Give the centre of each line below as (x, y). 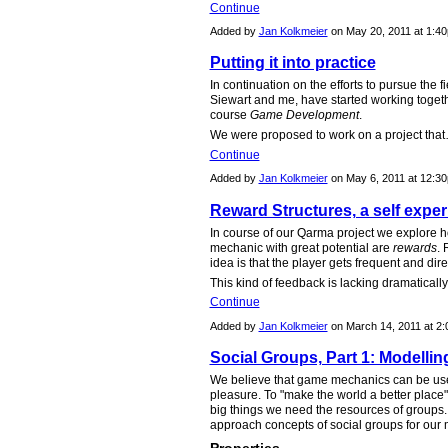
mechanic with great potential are (301, 247)
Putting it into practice (292, 63)
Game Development (304, 115)
